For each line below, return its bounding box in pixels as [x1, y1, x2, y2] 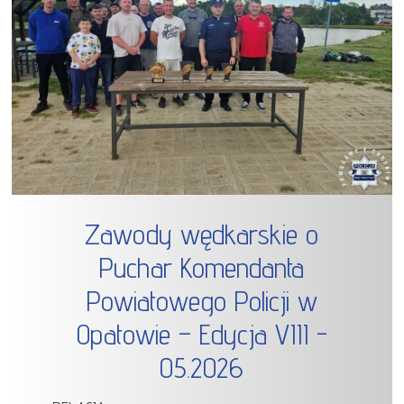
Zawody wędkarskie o [85, 217, 319, 252]
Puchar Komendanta [99, 251, 305, 285]
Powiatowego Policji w [86, 284, 317, 318]
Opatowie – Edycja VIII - [76, 317, 327, 352]
